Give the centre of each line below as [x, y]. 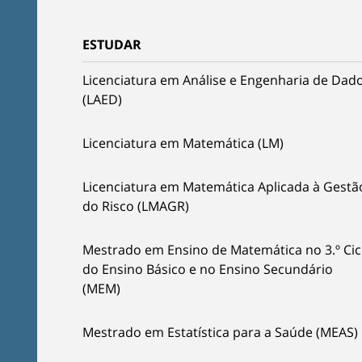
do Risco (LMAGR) [136, 206]
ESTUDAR [112, 44]
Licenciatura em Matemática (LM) [183, 143]
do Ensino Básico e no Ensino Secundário [208, 269]
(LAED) [102, 99]
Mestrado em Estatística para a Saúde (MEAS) [220, 332]
